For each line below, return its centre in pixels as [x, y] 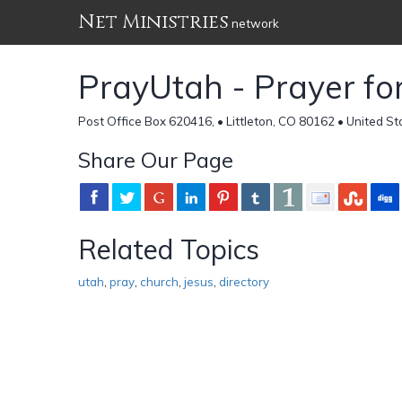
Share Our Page [156, 159]
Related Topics [169, 249]
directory [244, 281]
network [254, 23]
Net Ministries [153, 22]
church [159, 281]
